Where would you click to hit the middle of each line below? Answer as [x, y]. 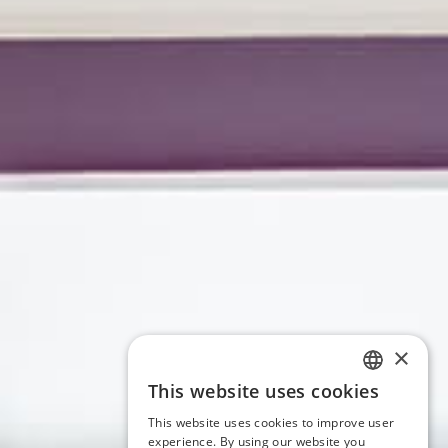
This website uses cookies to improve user [271, 422]
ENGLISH [390, 433]
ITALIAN [388, 397]
